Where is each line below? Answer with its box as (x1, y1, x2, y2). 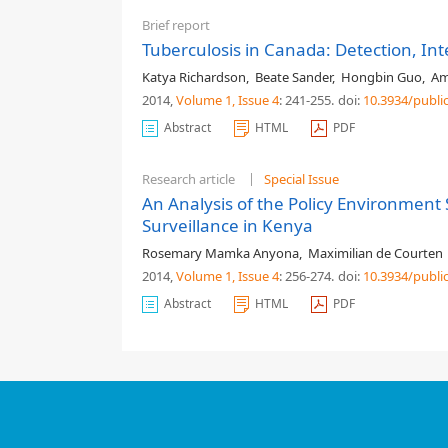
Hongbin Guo (341, 68, 422, 86)
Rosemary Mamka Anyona (142, 244, 299, 262)
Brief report (142, 16, 210, 34)
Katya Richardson (142, 68, 246, 86)
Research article (142, 170, 235, 188)
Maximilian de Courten (308, 244, 443, 262)
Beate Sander (255, 68, 332, 86)
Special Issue (264, 170, 339, 188)
